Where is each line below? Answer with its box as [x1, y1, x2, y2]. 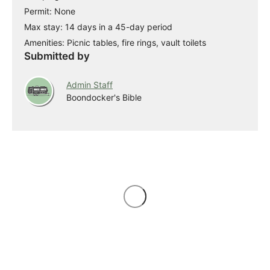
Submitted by [24, 50, 90, 62]
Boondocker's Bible [66, 92, 142, 103]
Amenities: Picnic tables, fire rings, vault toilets [24, 37, 206, 48]
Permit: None [24, 6, 75, 16]
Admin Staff [66, 80, 113, 90]
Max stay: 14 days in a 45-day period [24, 22, 172, 32]
